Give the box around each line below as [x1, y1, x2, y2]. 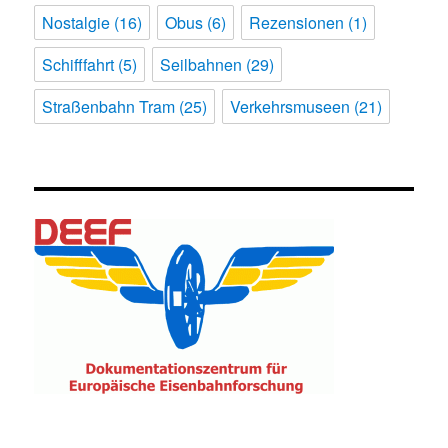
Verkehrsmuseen [230, 95, 351, 119]
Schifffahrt [42, 53, 115, 77]
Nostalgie [42, 11, 111, 35]
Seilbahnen [160, 53, 243, 77]
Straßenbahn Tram [42, 95, 176, 119]
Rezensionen [249, 11, 345, 35]
